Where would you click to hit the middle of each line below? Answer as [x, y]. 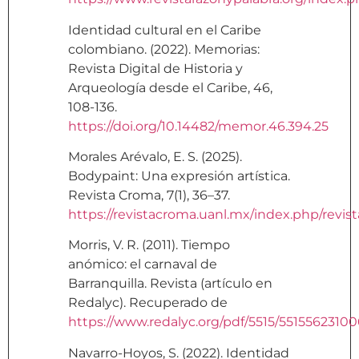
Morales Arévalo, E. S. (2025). [155, 157]
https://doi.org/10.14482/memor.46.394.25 [198, 126]
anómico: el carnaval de [143, 264]
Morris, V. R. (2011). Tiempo [149, 245]
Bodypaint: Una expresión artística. [179, 176]
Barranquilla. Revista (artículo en [170, 284]
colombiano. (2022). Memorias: [164, 49]
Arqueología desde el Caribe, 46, [170, 87]
